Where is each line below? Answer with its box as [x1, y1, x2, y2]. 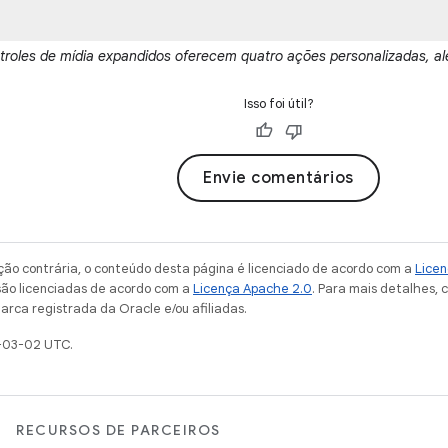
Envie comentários [203, 167, 354, 188]
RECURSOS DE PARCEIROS [16, 421, 221, 439]
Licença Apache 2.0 [193, 279, 312, 297]
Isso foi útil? [243, 94, 314, 112]
